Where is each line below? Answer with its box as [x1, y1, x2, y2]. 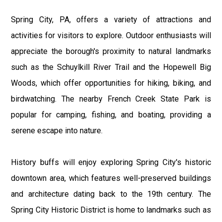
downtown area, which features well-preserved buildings [11, 173, 211, 183]
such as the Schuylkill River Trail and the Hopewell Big [11, 62, 211, 72]
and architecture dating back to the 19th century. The [11, 189, 211, 199]
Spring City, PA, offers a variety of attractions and [11, 14, 211, 24]
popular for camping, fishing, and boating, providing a [11, 110, 211, 119]
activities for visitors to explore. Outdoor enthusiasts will [11, 30, 211, 40]
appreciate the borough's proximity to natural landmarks [11, 46, 211, 56]
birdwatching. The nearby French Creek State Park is [11, 94, 211, 104]
